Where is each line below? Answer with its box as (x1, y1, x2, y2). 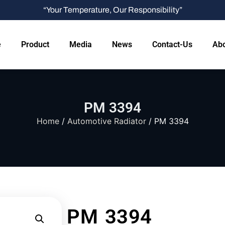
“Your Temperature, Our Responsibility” (43, 6, 182, 14)
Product (21, 40, 49, 49)
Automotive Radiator (67, 116, 146, 126)
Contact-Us (152, 40, 192, 49)
